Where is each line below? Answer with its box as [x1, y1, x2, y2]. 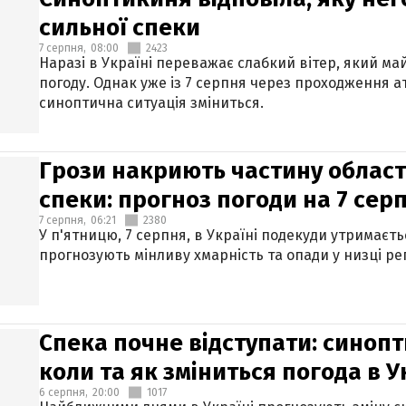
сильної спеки [39, 14, 200, 42]
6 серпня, [39, 386, 88, 399]
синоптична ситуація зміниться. [39, 94, 264, 111]
